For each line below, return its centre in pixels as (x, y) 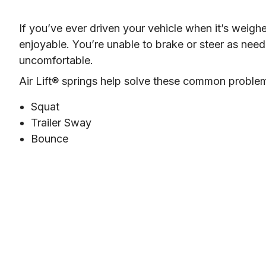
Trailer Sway (61, 122)
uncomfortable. (56, 60)
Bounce (50, 138)
